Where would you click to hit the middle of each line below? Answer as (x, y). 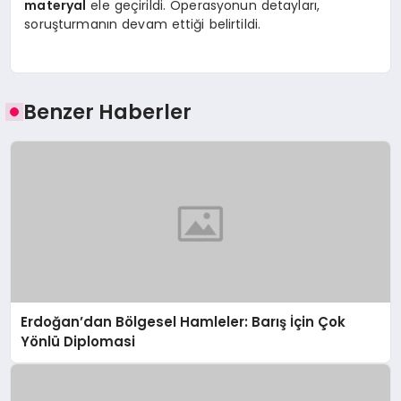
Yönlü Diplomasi (78, 342)
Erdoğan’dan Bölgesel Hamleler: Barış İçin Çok (183, 322)
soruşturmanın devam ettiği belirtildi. (143, 24)
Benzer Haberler (108, 112)
